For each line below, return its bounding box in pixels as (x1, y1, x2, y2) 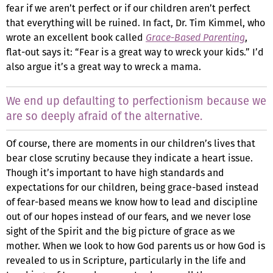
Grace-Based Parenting (146, 30, 245, 44)
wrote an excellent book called (6, 30, 146, 44)
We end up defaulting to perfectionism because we (6, 93, 266, 108)
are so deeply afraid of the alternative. (6, 108, 202, 124)
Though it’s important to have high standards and (6, 165, 224, 180)
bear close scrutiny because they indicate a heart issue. (6, 151, 253, 165)
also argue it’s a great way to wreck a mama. (6, 59, 201, 74)
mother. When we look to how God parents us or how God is (6, 238, 265, 253)
